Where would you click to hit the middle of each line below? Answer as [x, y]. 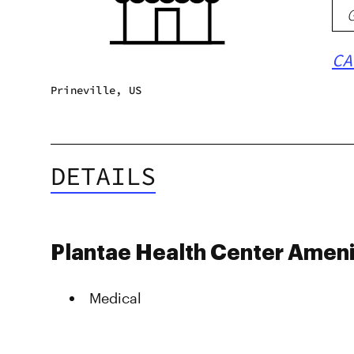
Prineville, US [96, 90]
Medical [115, 298]
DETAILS [103, 176]
